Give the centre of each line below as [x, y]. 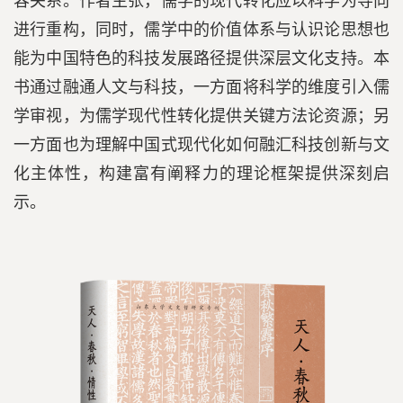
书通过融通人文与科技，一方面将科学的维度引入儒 [201, 88]
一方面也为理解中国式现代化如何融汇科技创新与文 [201, 145]
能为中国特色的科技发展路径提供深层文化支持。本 [201, 59]
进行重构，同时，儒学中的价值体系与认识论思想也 [201, 30]
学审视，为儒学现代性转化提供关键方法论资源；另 [201, 116]
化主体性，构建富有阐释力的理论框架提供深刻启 [201, 174]
